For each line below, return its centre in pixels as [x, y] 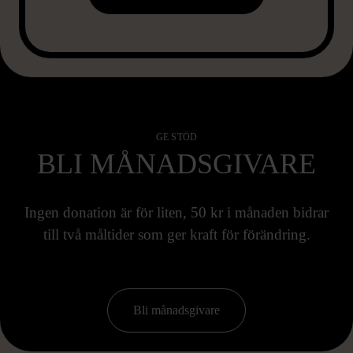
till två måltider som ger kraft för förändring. [176, 234]
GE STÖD [176, 137]
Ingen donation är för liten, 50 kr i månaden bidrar [176, 212]
